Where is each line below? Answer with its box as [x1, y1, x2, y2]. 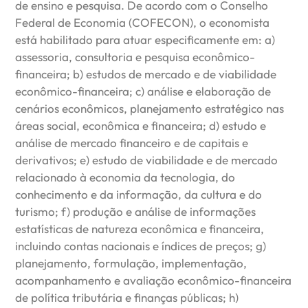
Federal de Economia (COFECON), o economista [15, 14, 270, 30]
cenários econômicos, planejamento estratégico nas [15, 100, 285, 115]
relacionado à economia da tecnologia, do [15, 169, 236, 184]
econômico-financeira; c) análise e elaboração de [15, 83, 272, 98]
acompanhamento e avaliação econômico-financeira [15, 272, 292, 287]
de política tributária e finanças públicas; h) [15, 289, 239, 305]
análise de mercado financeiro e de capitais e [15, 135, 249, 150]
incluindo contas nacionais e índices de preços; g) [15, 238, 267, 253]
